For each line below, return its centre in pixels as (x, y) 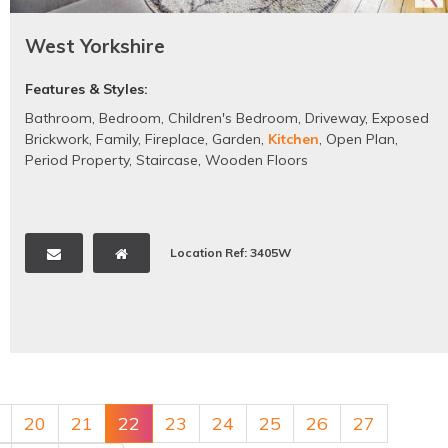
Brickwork (57, 139)
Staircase (167, 160)
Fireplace (175, 139)
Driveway (335, 118)
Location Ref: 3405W (230, 253)
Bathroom (58, 118)
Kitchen (293, 139)
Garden (236, 139)
